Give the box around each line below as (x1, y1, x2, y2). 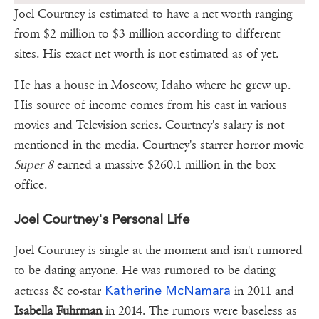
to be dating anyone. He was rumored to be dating (14, 263, 275, 278)
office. (14, 177, 47, 193)
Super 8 (14, 157, 53, 173)
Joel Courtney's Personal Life (14, 211, 189, 228)
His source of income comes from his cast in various (14, 98, 287, 113)
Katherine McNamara (101, 283, 231, 298)
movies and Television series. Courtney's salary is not (14, 117, 284, 133)
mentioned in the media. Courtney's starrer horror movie (14, 137, 304, 153)
